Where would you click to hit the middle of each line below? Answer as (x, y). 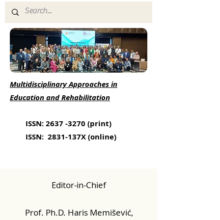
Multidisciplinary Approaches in (64, 84)
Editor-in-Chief (79, 185)
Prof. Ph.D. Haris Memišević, (79, 212)
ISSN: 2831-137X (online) (63, 137)
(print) (98, 124)
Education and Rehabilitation (60, 97)
